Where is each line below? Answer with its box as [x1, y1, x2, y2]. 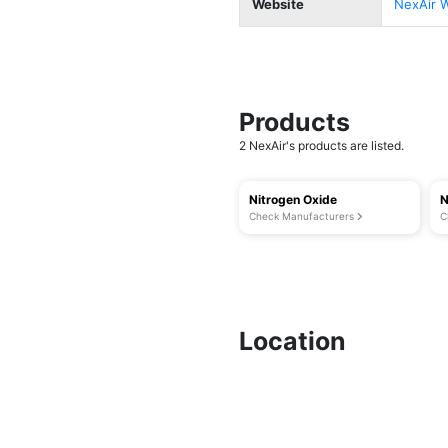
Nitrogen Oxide [249, 192, 337, 207]
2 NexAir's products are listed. [239, 138, 404, 153]
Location [239, 326, 346, 356]
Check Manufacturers [249, 210, 357, 222]
